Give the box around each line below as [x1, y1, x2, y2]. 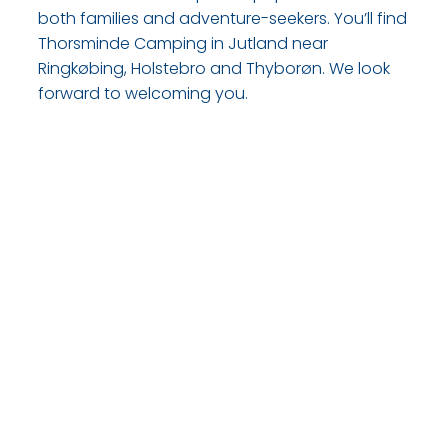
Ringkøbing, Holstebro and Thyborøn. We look [38, 57, 390, 81]
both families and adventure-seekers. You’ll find [38, 7, 407, 31]
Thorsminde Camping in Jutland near [38, 32, 328, 56]
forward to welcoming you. [38, 82, 248, 106]
